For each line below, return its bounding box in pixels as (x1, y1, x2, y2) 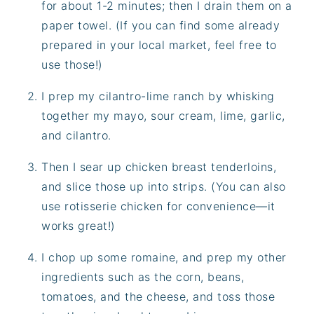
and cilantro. (41, 128, 111, 142)
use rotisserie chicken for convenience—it (41, 198, 275, 213)
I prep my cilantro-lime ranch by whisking (41, 88, 275, 103)
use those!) (41, 57, 103, 71)
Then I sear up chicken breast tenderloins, (41, 159, 277, 174)
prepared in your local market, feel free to (41, 37, 277, 52)
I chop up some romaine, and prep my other (41, 250, 287, 264)
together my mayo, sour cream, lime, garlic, (41, 108, 285, 123)
